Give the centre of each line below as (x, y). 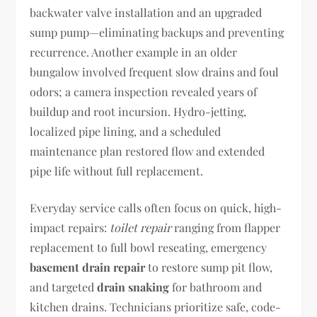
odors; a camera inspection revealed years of (144, 92)
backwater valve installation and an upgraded (146, 12)
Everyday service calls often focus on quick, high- (156, 208)
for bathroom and (216, 287)
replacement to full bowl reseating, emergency (149, 247)
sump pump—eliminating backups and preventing (157, 32)
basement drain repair (88, 267)
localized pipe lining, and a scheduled (126, 131)
